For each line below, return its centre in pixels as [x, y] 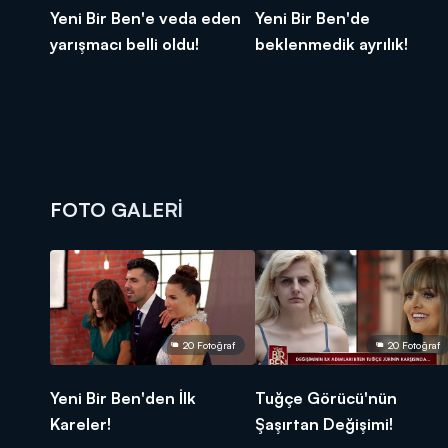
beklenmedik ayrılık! [331, 43]
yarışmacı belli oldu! [124, 43]
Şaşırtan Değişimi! [324, 423]
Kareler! [80, 423]
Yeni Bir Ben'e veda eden [145, 17]
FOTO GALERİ [116, 209]
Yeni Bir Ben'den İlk [123, 397]
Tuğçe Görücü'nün [326, 397]
